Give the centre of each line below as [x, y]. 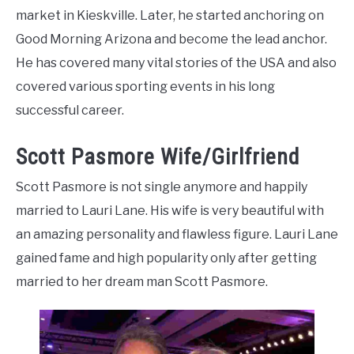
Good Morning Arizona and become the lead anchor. [171, 39]
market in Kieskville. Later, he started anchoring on [170, 15]
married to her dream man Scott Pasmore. [142, 282]
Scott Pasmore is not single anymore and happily [162, 187]
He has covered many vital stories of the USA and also [176, 62]
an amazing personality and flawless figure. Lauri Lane [177, 235]
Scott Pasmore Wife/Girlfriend [158, 157]
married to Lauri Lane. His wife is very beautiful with [170, 211]
